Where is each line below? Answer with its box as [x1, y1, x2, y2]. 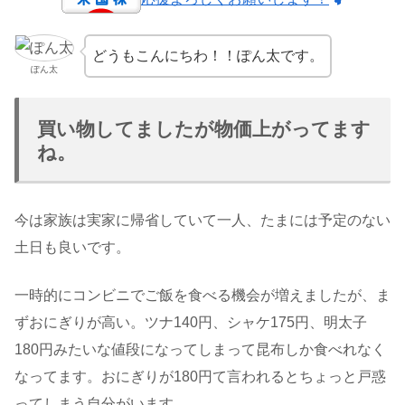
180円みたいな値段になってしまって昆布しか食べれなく [14, 341, 386, 357]
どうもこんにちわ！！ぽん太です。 [91, 47, 324, 63]
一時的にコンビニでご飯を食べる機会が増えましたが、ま [14, 287, 391, 303]
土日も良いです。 [14, 240, 130, 256]
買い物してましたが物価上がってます [37, 118, 371, 140]
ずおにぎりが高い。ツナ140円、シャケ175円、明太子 [14, 314, 367, 330]
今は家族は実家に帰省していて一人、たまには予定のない [14, 212, 391, 229]
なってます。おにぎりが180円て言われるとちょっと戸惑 [14, 368, 386, 384]
